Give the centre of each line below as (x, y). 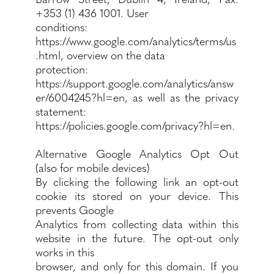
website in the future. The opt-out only (137, 238)
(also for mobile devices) (93, 167)
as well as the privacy (183, 97)
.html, (50, 55)
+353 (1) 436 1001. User (92, 13)
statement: (61, 111)
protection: (62, 69)
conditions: (62, 27)
